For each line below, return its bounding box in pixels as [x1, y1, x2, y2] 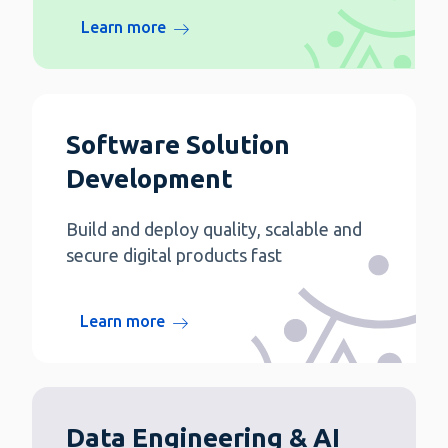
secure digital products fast [66, 245, 282, 266]
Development [66, 164, 233, 194]
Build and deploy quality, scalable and [66, 219, 362, 240]
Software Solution [66, 130, 290, 160]
